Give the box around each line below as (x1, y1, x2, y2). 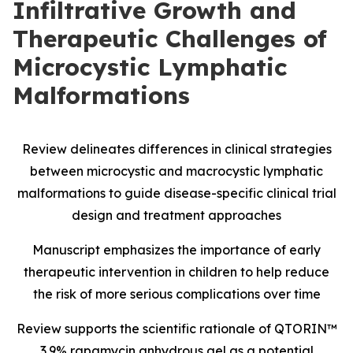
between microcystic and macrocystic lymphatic (30, 163, 323, 179)
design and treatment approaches (72, 207, 281, 223)
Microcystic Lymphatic (13, 52, 287, 82)
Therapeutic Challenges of (13, 24, 327, 54)
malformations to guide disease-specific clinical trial (17, 185, 336, 201)
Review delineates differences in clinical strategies (21, 141, 332, 157)
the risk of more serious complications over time (32, 286, 321, 302)
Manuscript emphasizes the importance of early (32, 242, 321, 258)
